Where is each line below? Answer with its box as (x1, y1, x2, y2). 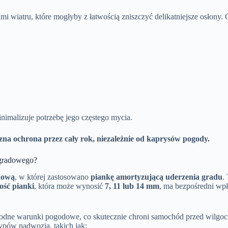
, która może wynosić (34, 181, 105, 190)
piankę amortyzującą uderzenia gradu (91, 172, 222, 181)
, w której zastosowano (15, 172, 91, 181)
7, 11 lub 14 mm (105, 181, 159, 190)
